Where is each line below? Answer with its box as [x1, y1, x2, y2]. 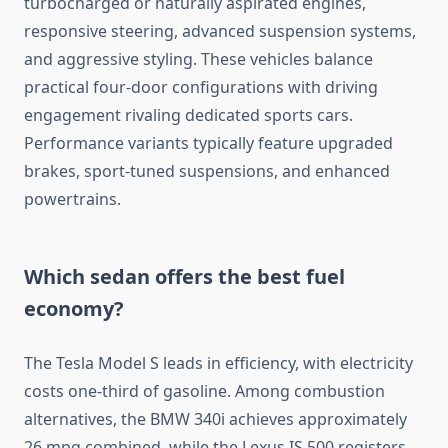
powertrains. [24, 188, 121, 211]
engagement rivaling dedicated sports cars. [24, 104, 353, 127]
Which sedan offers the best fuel [24, 263, 345, 291]
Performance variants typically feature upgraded [24, 132, 393, 155]
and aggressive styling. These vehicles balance [24, 48, 373, 71]
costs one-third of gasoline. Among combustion [24, 380, 385, 403]
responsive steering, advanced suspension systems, [24, 20, 416, 43]
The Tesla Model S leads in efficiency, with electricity [24, 352, 413, 375]
